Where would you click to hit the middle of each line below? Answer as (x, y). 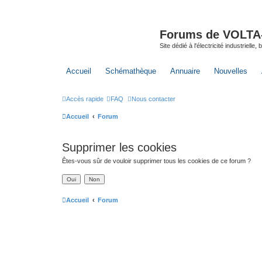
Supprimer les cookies (119, 147)
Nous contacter (154, 99)
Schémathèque (131, 71)
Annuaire (185, 71)
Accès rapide (85, 99)
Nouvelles (231, 71)
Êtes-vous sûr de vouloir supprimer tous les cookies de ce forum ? (156, 161)
